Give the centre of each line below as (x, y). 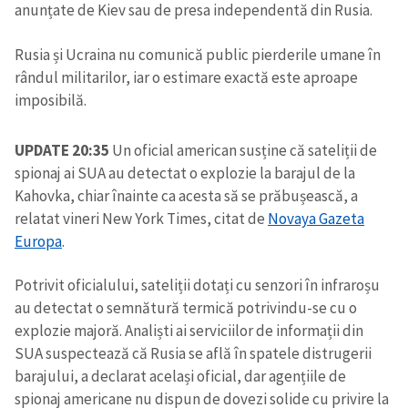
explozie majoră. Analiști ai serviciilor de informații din (189, 331)
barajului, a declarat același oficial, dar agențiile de (180, 377)
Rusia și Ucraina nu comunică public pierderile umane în (198, 54)
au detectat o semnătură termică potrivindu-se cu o (186, 308)
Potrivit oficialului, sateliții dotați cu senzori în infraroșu (197, 286)
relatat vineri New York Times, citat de (141, 218)
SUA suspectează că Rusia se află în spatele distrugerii (193, 354)
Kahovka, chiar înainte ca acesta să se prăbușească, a (186, 195)
